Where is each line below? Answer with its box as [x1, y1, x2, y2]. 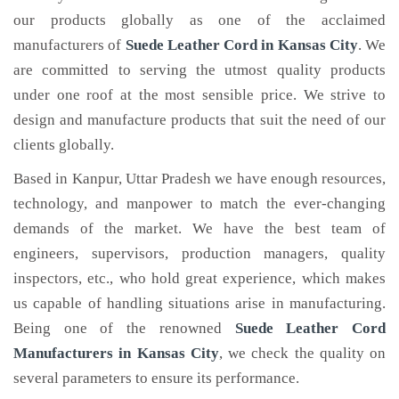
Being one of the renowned [13, 320, 235, 337]
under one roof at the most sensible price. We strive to [13, 86, 386, 103]
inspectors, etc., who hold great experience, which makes [13, 270, 386, 287]
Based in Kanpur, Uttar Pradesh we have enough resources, [13, 170, 386, 187]
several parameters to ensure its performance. [13, 370, 299, 387]
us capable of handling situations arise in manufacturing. [13, 295, 386, 312]
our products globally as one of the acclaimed [13, 12, 386, 28]
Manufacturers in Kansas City [13, 345, 219, 362]
